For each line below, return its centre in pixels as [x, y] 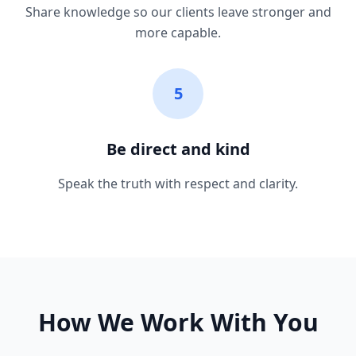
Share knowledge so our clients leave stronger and [178, 12]
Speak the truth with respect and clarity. [178, 184]
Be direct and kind [178, 149]
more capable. [178, 33]
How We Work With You [178, 322]
